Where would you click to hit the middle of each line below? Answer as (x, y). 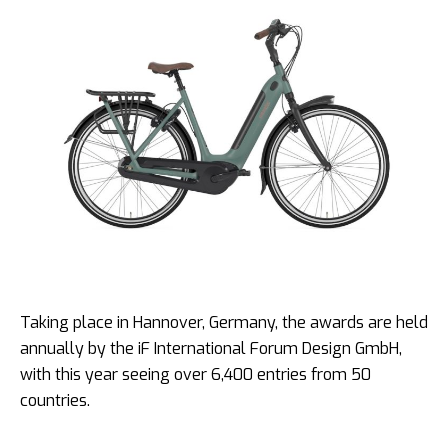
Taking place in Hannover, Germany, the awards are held (224, 322)
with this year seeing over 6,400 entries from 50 (195, 374)
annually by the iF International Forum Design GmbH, (211, 348)
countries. (55, 400)
